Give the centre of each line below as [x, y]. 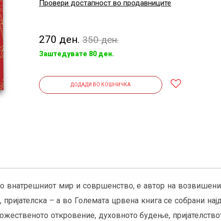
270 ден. [61, 39]
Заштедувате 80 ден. [76, 54]
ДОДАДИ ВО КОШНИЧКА [101, 85]
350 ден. [101, 40]
